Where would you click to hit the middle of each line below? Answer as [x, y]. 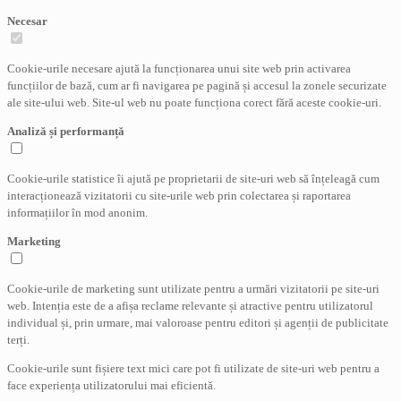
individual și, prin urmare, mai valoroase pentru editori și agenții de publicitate [198, 323]
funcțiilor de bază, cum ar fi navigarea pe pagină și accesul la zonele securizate [197, 86]
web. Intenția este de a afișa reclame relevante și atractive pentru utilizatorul [190, 306]
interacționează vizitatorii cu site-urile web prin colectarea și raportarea [179, 196]
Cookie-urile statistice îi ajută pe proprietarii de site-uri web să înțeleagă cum [193, 179]
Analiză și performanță [66, 132]
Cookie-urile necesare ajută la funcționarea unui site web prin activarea [179, 69]
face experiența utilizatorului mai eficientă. [111, 386]
